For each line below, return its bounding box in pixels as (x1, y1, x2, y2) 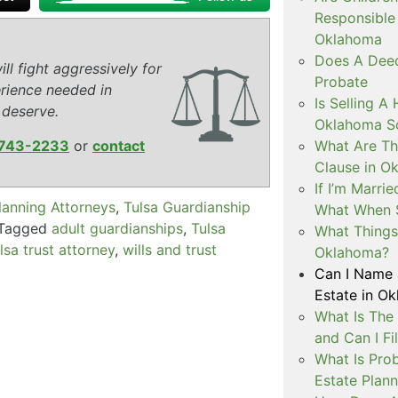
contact (92, 137, 145, 155)
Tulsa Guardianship (123, 198, 251, 217)
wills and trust (123, 241, 217, 259)
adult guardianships (52, 219, 183, 238)
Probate (314, 72, 368, 91)
